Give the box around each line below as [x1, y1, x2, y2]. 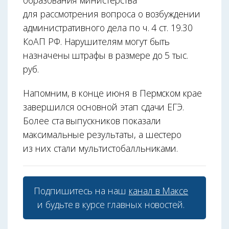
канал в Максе [128, 184, 189, 197]
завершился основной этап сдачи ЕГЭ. [23, 100, 185, 113]
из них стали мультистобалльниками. [23, 142, 178, 154]
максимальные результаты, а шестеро [23, 128, 182, 141]
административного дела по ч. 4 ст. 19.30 [23, 21, 193, 34]
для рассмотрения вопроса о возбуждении [23, 7, 200, 20]
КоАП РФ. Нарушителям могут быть [23, 35, 170, 48]
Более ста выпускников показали [23, 114, 162, 127]
